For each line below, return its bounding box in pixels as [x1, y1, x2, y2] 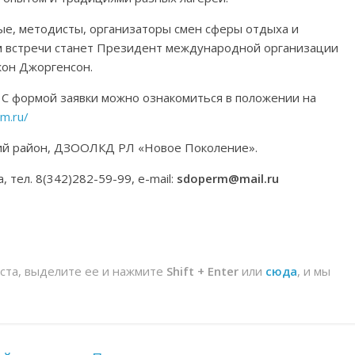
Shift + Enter [166, 263, 239, 279]
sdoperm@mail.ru [177, 170, 279, 186]
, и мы [297, 263, 330, 279]
